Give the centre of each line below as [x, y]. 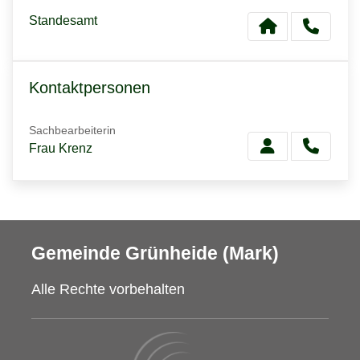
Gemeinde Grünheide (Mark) [155, 253]
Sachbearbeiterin [72, 130]
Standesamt [63, 20]
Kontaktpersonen [90, 88]
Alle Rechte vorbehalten [108, 289]
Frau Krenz [61, 148]
